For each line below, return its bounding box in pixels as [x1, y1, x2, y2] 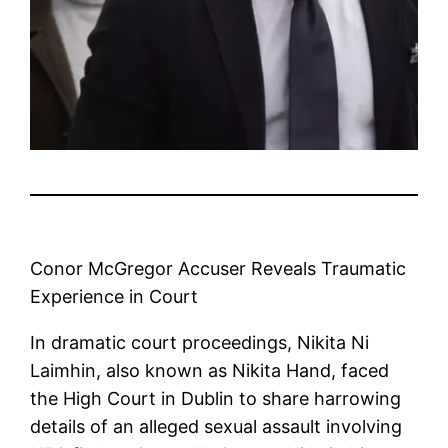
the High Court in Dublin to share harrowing [30, 387, 402, 409]
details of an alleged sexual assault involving [30, 415, 403, 437]
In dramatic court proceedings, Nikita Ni [30, 331, 370, 353]
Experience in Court [30, 285, 199, 307]
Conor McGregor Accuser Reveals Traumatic [30, 257, 407, 279]
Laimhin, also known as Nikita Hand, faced [30, 359, 390, 381]
